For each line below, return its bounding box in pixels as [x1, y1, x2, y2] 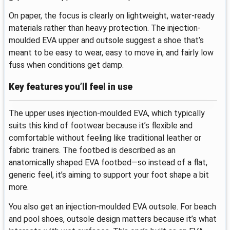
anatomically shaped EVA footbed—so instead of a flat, [9, 157, 207, 167]
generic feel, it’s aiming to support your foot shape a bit [9, 169, 209, 180]
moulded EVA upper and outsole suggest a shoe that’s [9, 35, 204, 46]
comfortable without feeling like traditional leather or [9, 132, 201, 143]
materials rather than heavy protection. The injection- [9, 23, 201, 33]
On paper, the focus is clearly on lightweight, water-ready [9, 11, 215, 21]
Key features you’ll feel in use [9, 81, 132, 92]
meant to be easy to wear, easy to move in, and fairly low [9, 48, 214, 58]
